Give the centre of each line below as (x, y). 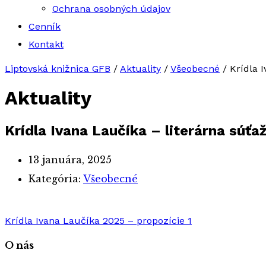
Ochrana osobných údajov (111, 9)
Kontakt (46, 44)
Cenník (45, 26)
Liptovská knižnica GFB (58, 69)
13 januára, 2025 (70, 159)
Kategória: (56, 178)
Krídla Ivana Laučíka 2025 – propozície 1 (98, 221)
